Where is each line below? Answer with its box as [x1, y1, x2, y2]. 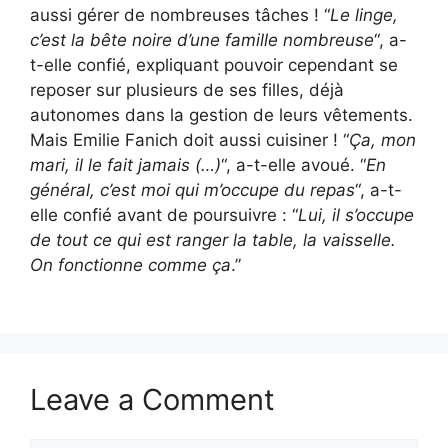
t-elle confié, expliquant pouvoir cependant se [30, 54, 398, 75]
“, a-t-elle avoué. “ [221, 154, 366, 175]
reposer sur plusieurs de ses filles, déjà [30, 79, 344, 100]
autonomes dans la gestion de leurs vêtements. [30, 104, 413, 125]
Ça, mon [349, 129, 416, 150]
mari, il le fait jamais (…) [30, 154, 221, 175]
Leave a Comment [30, 382, 275, 418]
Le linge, [330, 4, 398, 25]
